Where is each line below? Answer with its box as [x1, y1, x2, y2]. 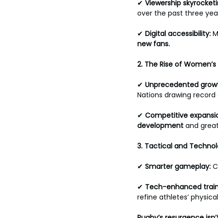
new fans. [137, 39, 170, 49]
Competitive [145, 110, 188, 120]
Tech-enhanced [145, 182, 201, 192]
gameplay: [175, 162, 213, 171]
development [137, 121, 183, 130]
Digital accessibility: [145, 29, 213, 38]
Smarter [145, 162, 173, 171]
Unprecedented [145, 80, 199, 90]
